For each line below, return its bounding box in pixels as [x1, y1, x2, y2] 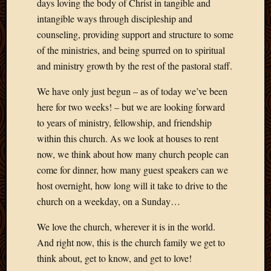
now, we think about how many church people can [37, 148, 229, 161]
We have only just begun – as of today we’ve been [37, 85, 227, 98]
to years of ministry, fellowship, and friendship [37, 116, 212, 129]
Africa [246, 155, 266, 167]
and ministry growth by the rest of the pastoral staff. [37, 59, 232, 73]
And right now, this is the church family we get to [37, 236, 225, 249]
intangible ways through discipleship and [37, 12, 192, 25]
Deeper [246, 22, 269, 34]
